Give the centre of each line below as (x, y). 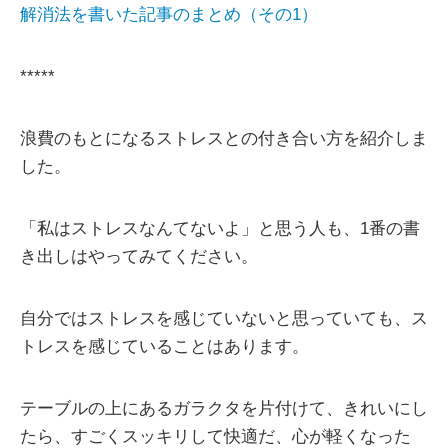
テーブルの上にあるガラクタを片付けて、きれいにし (224, 409)
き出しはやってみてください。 (139, 257)
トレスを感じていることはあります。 (164, 347)
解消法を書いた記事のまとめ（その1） (169, 15)
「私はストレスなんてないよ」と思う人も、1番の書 (220, 229)
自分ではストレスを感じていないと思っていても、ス (224, 319)
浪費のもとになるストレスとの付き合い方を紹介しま (224, 139)
